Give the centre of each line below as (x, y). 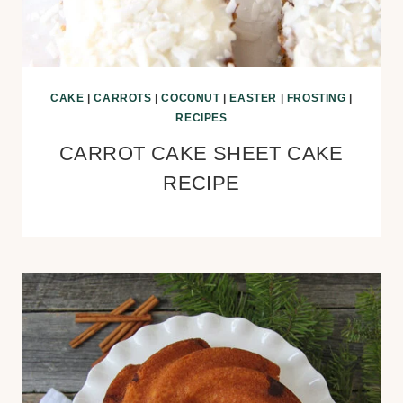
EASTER (254, 98)
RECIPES (201, 118)
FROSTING (316, 98)
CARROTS (123, 98)
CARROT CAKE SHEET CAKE (201, 153)
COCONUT (191, 98)
